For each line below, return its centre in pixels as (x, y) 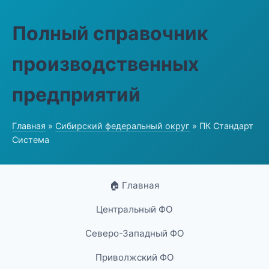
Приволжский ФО (134, 257)
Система (31, 140)
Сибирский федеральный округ (122, 126)
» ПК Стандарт (222, 126)
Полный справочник (110, 33)
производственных (105, 64)
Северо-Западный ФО (134, 233)
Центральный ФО (134, 209)
